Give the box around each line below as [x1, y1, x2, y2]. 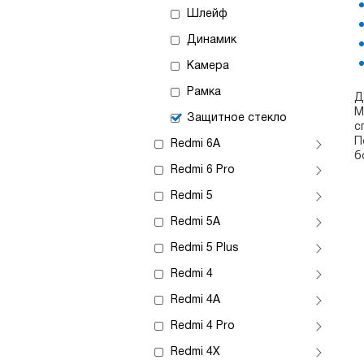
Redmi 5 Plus [171, 243, 239, 253]
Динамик [187, 35, 236, 45]
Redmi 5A [171, 217, 220, 227]
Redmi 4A [171, 295, 220, 305]
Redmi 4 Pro [171, 321, 235, 331]
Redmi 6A [171, 139, 220, 149]
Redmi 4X [171, 347, 220, 357]
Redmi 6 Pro [171, 165, 235, 175]
